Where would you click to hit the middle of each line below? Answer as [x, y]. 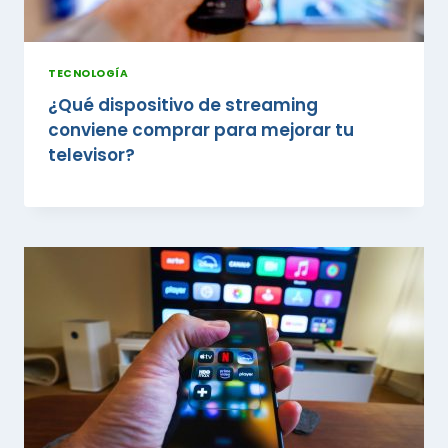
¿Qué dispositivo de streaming [183, 104]
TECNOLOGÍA [88, 73]
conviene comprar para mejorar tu [201, 129]
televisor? [91, 154]
